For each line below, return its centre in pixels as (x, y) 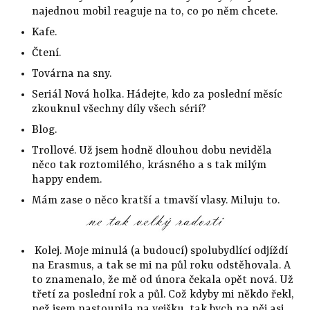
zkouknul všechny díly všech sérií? (119, 109)
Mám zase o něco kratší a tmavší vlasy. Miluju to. (155, 200)
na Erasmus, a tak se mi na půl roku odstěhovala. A (161, 266)
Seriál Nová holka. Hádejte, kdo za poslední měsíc (157, 94)
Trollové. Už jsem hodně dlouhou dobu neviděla (152, 151)
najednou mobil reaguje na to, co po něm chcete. (156, 11)
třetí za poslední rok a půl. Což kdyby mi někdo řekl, (163, 295)
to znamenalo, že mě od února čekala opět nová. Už (162, 281)
